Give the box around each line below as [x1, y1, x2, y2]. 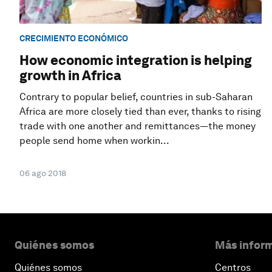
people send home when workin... [19, 135, 169, 147]
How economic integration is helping [19, 52, 252, 69]
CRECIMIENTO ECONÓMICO [19, 33, 128, 43]
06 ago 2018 [19, 168, 66, 178]
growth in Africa [19, 67, 121, 84]
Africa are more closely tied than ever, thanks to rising [19, 106, 261, 118]
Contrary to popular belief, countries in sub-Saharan [19, 91, 253, 103]
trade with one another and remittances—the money [19, 120, 256, 132]
